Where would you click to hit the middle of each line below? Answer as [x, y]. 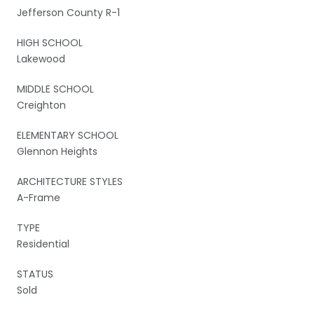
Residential [43, 244]
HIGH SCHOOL [50, 42]
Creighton [41, 105]
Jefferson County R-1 [68, 12]
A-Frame [39, 197]
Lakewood [41, 59]
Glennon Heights [57, 151]
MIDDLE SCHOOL [55, 89]
